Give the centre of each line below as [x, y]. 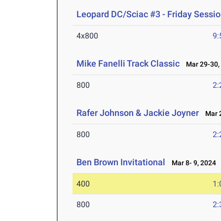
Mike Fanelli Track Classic [128, 64]
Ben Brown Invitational [121, 162]
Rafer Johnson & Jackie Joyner [138, 113]
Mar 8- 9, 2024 [192, 163]
